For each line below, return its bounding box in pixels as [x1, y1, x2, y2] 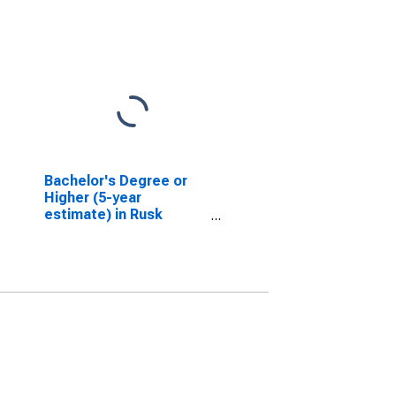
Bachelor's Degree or [43, 172, 187, 189]
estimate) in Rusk [43, 206, 163, 223]
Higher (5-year [43, 189, 141, 206]
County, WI [43, 223, 117, 240]
